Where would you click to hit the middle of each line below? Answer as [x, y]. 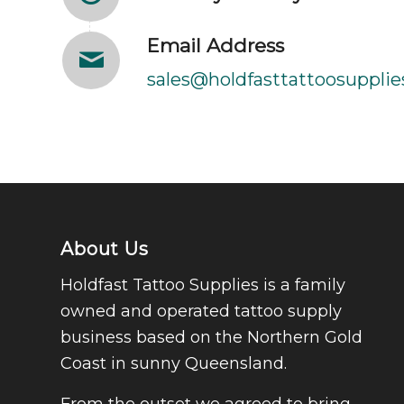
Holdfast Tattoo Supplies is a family [203, 285]
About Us [105, 248]
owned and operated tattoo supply [201, 312]
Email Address [216, 46]
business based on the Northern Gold [211, 338]
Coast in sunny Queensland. [174, 364]
